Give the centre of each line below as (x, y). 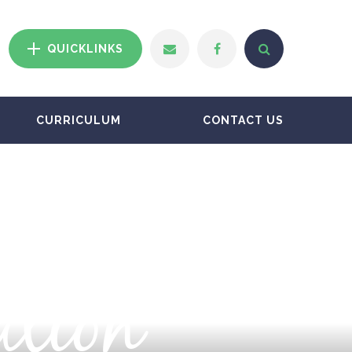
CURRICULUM (79, 120)
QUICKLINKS (85, 48)
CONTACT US (243, 120)
